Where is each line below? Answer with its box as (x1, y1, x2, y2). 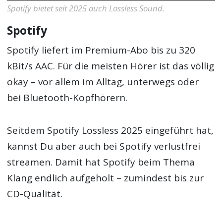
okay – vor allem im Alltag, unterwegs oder (7, 75, 199, 88)
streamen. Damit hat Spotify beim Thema (7, 156, 195, 169)
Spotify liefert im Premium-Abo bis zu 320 (7, 43, 196, 56)
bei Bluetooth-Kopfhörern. (7, 91, 128, 104)
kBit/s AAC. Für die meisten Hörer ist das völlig (7, 59, 215, 72)
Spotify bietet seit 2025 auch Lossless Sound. (7, 2, 165, 14)
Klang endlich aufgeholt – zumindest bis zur (7, 171, 204, 185)
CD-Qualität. (7, 187, 63, 201)
